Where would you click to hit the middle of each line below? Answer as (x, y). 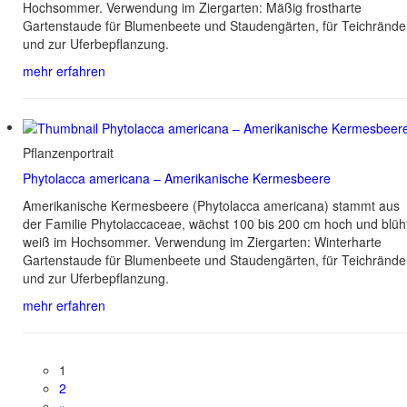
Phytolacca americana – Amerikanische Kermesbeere (177, 178)
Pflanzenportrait (68, 152)
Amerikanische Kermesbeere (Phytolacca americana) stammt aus (211, 205)
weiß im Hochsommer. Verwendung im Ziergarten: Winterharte (202, 241)
